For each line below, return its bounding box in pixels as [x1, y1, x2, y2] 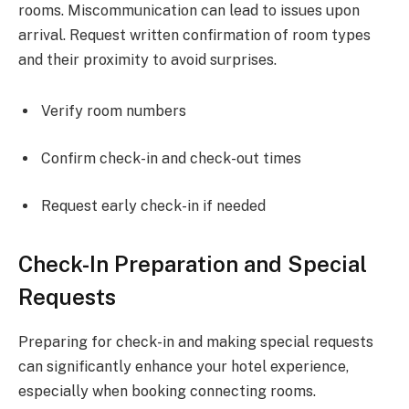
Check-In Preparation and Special [18, 250, 367, 277]
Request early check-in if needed [41, 196, 266, 215]
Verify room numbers [41, 102, 186, 121]
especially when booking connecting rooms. [18, 382, 316, 400]
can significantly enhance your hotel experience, [18, 357, 349, 375]
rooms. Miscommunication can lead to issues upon [18, 2, 360, 20]
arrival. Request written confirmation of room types [18, 26, 371, 45]
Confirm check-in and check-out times [41, 149, 301, 167]
